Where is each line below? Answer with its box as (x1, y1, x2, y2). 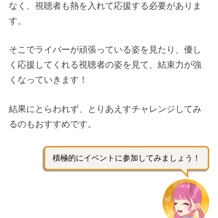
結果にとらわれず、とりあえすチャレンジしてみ (9, 104, 201, 114)
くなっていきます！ (9, 75, 88, 85)
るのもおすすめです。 (9, 119, 96, 129)
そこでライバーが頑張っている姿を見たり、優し (9, 45, 201, 55)
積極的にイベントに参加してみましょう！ (53, 154, 200, 163)
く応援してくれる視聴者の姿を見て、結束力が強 (9, 60, 201, 70)
